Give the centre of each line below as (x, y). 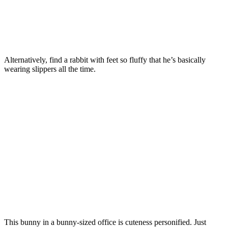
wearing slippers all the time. (50, 69)
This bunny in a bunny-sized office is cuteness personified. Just (105, 222)
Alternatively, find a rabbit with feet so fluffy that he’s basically (105, 60)
